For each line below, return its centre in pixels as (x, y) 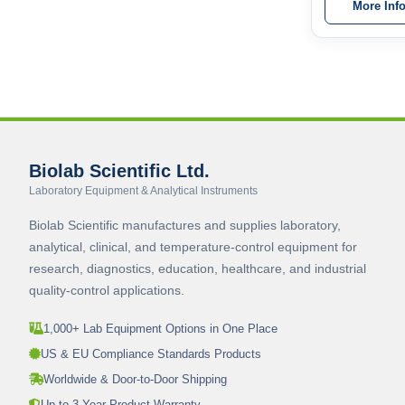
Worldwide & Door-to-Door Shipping (135, 379)
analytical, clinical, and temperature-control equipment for (193, 246)
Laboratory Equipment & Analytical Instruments (143, 190)
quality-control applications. (107, 290)
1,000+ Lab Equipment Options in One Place (160, 328)
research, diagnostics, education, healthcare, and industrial (198, 268)
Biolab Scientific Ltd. (119, 170)
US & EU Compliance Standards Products (151, 353)
